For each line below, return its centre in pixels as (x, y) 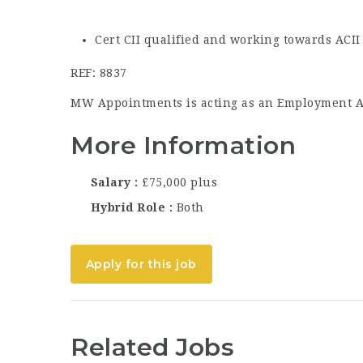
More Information (183, 145)
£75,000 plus (179, 182)
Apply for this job (141, 264)
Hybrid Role (128, 207)
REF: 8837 (99, 73)
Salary (111, 182)
